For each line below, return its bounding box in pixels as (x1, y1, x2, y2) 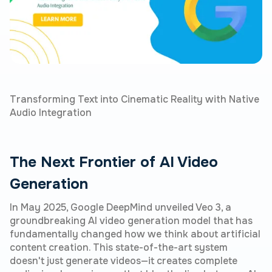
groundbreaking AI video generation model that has (10, 214, 253, 227)
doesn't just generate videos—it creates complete (10, 254, 237, 267)
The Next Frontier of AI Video (10, 152, 218, 171)
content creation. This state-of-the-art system (10, 240, 228, 254)
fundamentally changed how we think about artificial (10, 227, 260, 240)
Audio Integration (10, 106, 92, 119)
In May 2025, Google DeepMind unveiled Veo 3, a (10, 200, 231, 214)
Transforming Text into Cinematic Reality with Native (10, 92, 259, 106)
